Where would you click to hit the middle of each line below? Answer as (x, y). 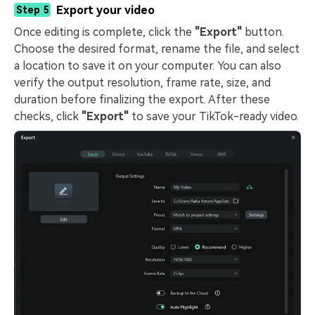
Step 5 (32, 9)
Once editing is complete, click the (104, 32)
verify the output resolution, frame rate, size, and (142, 82)
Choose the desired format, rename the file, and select (157, 49)
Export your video (105, 10)
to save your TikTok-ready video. (214, 116)
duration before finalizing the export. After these (142, 99)
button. (263, 32)
